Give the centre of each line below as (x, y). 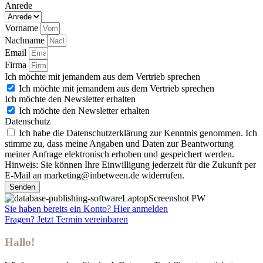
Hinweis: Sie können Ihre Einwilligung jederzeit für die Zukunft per (130, 165)
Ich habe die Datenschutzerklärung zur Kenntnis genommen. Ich (138, 133)
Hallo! (20, 242)
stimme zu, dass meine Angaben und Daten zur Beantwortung (119, 144)
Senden (22, 187)
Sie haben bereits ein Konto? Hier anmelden (86, 209)
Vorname (23, 28)
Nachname (26, 41)
